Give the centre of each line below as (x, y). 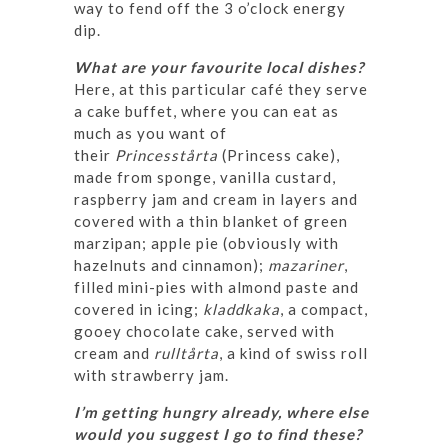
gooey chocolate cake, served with (204, 331)
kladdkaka (241, 309)
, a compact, (324, 309)
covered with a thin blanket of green (211, 221)
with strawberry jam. (151, 375)
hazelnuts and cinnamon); (171, 265)
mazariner (306, 265)
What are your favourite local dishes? (219, 67)
